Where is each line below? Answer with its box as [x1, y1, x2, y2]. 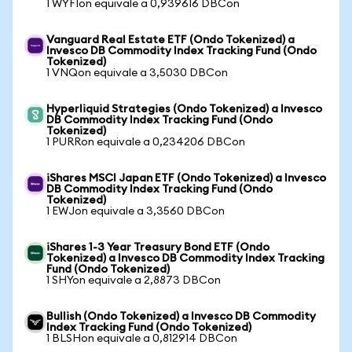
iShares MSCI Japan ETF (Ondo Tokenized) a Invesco [46, 173, 326, 184]
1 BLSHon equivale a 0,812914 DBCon [46, 333, 237, 344]
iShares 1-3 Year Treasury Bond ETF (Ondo [46, 242, 269, 253]
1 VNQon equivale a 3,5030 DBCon [46, 68, 228, 79]
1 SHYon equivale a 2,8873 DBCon [46, 275, 221, 286]
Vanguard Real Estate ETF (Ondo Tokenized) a [46, 35, 295, 46]
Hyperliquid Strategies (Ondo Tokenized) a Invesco [46, 104, 322, 115]
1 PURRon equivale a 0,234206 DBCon [46, 137, 245, 148]
